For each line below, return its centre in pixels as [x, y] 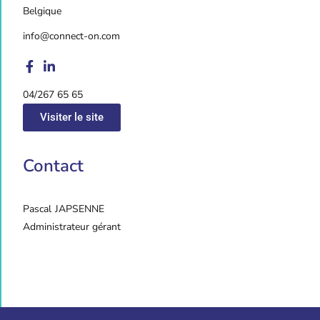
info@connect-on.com [71, 36]
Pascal [37, 209]
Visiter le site [72, 117]
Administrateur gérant [72, 226]
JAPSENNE [80, 209]
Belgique [42, 11]
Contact [53, 165]
